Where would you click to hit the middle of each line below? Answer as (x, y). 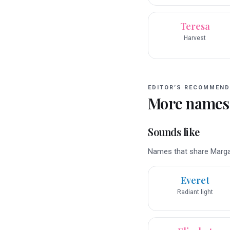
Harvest (195, 38)
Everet (195, 180)
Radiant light (195, 192)
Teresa (195, 26)
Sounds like (174, 132)
